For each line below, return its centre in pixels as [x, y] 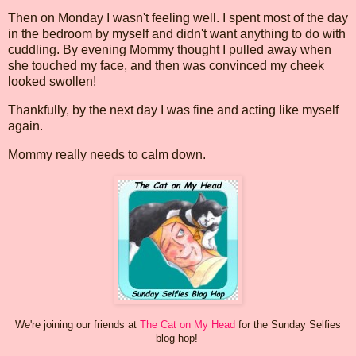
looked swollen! [54, 82]
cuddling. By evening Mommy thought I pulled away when [170, 50]
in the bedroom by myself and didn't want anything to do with [177, 34]
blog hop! [176, 338]
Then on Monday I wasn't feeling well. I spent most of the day [178, 18]
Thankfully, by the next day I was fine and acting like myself [173, 110]
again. [25, 126]
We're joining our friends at [77, 324]
